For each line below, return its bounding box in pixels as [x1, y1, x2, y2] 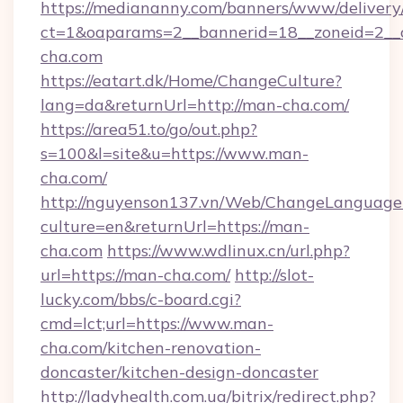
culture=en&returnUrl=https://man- [40, 216, 309, 237]
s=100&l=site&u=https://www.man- [40, 143, 309, 164]
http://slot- [235, 264, 314, 285]
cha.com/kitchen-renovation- [40, 337, 261, 358]
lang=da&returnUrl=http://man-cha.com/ [40, 94, 349, 115]
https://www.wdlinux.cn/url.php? [107, 240, 350, 261]
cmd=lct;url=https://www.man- [40, 313, 273, 334]
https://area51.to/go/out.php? [40, 119, 257, 139]
